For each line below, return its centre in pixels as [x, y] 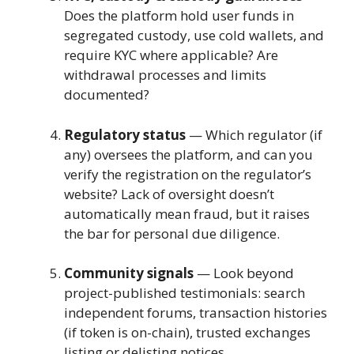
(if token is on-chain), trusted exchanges [187, 333]
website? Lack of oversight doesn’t [169, 194]
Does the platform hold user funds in [179, 16]
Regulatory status [125, 134]
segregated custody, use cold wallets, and [194, 36]
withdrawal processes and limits [165, 75]
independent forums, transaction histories [196, 313]
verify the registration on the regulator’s [188, 174]
